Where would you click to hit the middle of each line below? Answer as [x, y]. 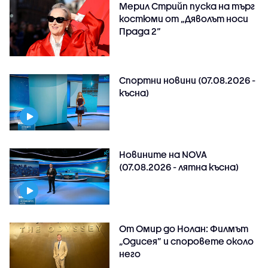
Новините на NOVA [163, 155]
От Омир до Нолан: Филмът [184, 229]
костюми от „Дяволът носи [184, 19]
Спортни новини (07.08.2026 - [188, 80]
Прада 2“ [140, 31]
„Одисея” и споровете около [187, 241]
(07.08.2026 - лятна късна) [179, 167]
